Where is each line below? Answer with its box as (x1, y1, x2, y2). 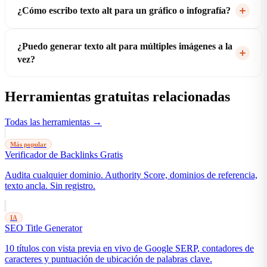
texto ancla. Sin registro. (5, 181, 95, 191)
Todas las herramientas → (5, 117, 102, 128)
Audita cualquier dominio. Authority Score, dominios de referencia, (5, 170, 257, 181)
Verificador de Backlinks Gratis (5, 150, 123, 160)
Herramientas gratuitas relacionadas (5, 89, 230, 105)
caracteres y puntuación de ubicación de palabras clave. (5, 254, 212, 265)
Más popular (10, 141, 46, 148)
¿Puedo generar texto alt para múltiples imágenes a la (17, 41, 232, 51)
